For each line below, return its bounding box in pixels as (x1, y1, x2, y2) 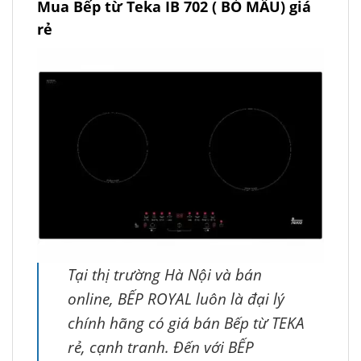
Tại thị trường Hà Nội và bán (68, 263, 262, 285)
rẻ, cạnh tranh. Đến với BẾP (68, 335, 254, 358)
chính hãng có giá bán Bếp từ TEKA (68, 311, 305, 334)
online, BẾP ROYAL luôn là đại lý (68, 287, 284, 309)
